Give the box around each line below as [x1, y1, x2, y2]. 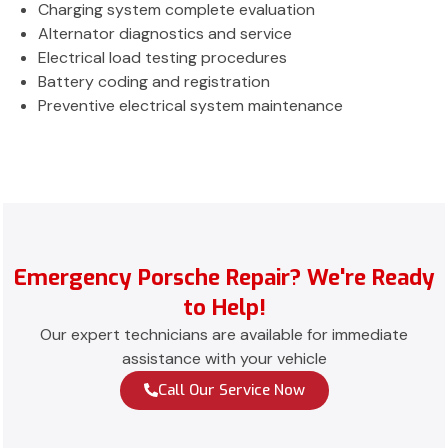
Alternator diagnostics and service [38, 22, 292, 44]
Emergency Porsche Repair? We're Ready [13, 262, 435, 292]
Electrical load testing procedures [38, 46, 287, 68]
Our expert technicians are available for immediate [40, 323, 408, 345]
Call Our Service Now [157, 379, 305, 400]
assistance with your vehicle [121, 347, 327, 369]
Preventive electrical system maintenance [38, 94, 343, 116]
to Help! [182, 292, 266, 322]
